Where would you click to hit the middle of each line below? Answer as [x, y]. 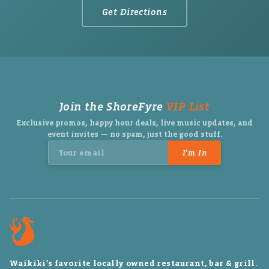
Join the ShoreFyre [113, 107]
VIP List [188, 107]
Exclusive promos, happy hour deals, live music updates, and [134, 123]
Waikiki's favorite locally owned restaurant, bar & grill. [134, 263]
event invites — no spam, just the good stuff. [134, 134]
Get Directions [134, 12]
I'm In [195, 153]
